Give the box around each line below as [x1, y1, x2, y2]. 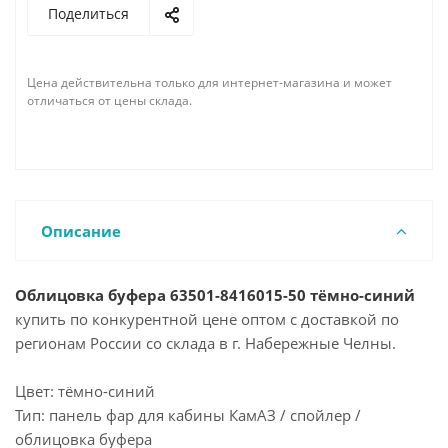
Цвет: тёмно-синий [15, 381, 155, 401]
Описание [41, 221, 121, 241]
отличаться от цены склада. [27, 92, 192, 109]
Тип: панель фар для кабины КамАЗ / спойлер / [15, 405, 361, 425]
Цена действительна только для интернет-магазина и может [27, 74, 392, 91]
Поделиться [48, 4, 129, 23]
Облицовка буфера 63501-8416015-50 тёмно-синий [15, 285, 415, 305]
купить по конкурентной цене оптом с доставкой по [15, 309, 399, 329]
